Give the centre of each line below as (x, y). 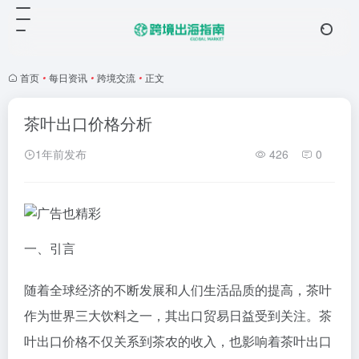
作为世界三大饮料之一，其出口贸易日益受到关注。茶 (178, 315)
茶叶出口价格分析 (88, 123)
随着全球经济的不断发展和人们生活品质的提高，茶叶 (178, 289)
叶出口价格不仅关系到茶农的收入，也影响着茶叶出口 (178, 341)
